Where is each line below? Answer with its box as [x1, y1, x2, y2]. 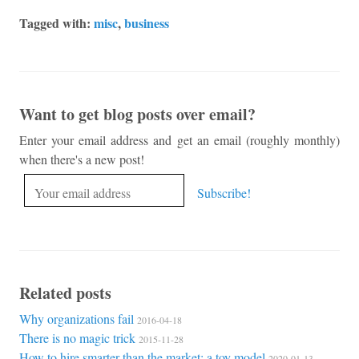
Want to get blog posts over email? [19, 103, 256, 127]
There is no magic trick [19, 329, 139, 347]
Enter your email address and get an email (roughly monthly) [19, 131, 340, 149]
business [124, 14, 169, 33]
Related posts [19, 281, 111, 305]
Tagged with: [19, 14, 94, 33]
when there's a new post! [19, 151, 144, 168]
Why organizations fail [19, 310, 137, 328]
